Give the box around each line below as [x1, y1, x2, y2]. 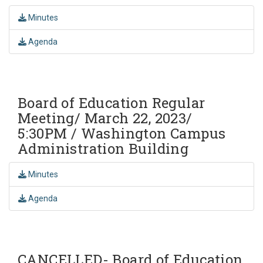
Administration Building [18, 139, 189, 158]
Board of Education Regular [18, 93, 205, 112]
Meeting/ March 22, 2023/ [18, 108, 193, 127]
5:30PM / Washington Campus [18, 123, 226, 143]
